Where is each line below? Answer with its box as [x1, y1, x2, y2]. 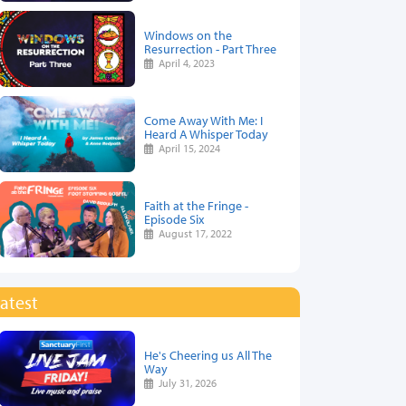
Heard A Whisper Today [144, 125, 268, 143]
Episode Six [144, 210, 204, 228]
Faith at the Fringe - [144, 197, 248, 215]
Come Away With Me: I [144, 111, 263, 130]
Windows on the [144, 26, 232, 44]
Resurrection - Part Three [144, 40, 276, 58]
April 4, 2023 [153, 56, 216, 71]
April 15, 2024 [153, 141, 221, 156]
